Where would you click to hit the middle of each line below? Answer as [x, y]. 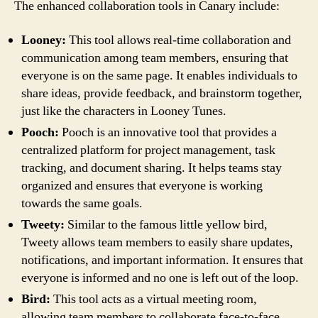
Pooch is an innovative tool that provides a [168, 132]
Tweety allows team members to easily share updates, [157, 242]
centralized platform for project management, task [148, 150]
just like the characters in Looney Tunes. [124, 111]
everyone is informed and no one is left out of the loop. [160, 278]
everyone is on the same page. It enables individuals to [159, 75]
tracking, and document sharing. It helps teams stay [152, 168]
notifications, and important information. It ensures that [162, 260]
